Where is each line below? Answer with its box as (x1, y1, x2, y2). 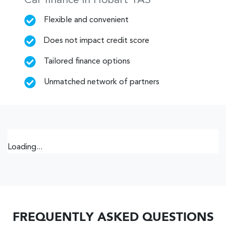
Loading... (8, 143, 42, 151)
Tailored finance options (44, 58, 131, 66)
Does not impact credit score (44, 37, 150, 45)
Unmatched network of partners (44, 78, 160, 86)
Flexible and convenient (44, 16, 129, 24)
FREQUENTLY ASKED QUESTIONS (12, 212, 214, 224)
